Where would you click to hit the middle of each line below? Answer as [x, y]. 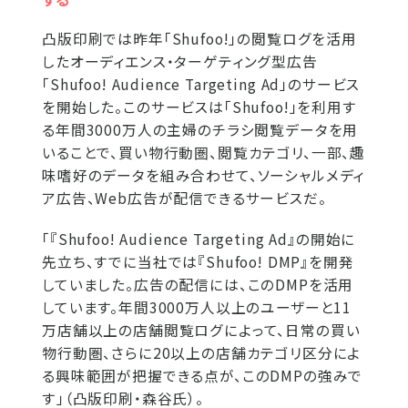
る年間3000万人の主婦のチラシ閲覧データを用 [200, 129]
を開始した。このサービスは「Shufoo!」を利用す [199, 107]
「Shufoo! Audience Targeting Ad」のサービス [201, 84]
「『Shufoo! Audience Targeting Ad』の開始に [199, 239]
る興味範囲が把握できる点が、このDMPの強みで [203, 375]
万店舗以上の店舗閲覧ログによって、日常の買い [201, 330]
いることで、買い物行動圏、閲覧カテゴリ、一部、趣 [204, 152]
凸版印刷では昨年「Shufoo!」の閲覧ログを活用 [199, 38]
